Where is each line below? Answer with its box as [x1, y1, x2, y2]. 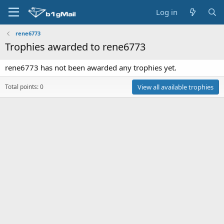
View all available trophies [137, 82, 213, 91]
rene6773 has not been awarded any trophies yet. [5, 62, 176, 72]
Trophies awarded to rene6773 [5, 40, 145, 53]
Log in [156, 7, 178, 17]
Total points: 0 [5, 82, 43, 91]
